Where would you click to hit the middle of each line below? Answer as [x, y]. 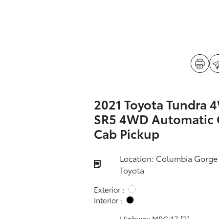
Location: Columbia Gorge [168, 158]
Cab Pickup [126, 133]
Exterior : [109, 189]
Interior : [108, 200]
